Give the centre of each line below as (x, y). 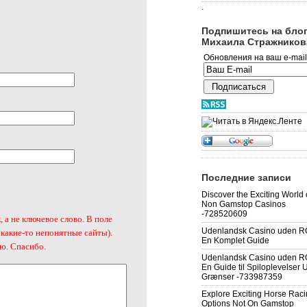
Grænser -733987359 (242, 277)
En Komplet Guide (235, 241)
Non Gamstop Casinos (244, 204)
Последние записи (246, 177)
